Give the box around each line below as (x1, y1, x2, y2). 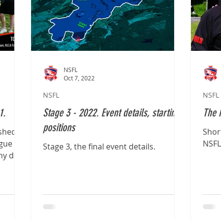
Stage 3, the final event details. (43, 141, 155, 152)
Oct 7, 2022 (64, 74, 95, 82)
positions (43, 121, 75, 134)
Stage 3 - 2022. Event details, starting (43, 106, 180, 119)
